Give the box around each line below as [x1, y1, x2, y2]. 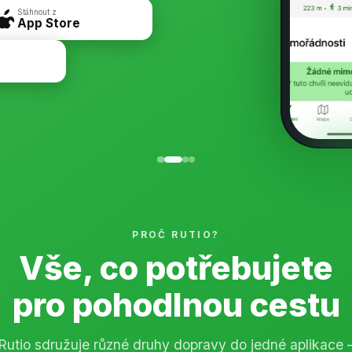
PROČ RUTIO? [132, 229, 220, 240]
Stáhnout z [17, 6, 57, 16]
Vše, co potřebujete [19, 248, 333, 288]
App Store [17, 15, 80, 31]
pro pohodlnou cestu [12, 285, 340, 324]
